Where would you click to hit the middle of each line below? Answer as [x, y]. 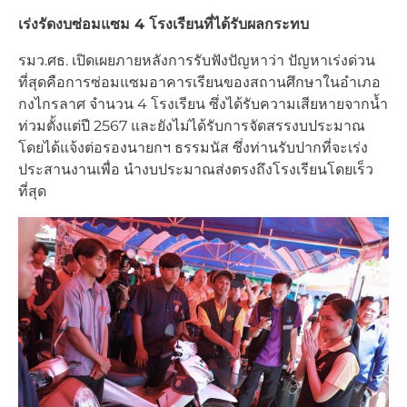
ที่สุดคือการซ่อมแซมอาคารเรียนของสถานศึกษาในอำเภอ [199, 83]
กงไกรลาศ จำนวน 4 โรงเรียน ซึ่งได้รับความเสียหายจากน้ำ [203, 104]
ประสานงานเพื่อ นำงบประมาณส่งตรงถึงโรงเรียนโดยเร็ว [196, 170]
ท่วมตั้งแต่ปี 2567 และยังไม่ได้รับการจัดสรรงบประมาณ [192, 126]
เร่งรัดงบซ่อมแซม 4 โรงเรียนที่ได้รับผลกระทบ [164, 25]
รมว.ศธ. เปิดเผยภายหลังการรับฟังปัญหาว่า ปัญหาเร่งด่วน [197, 61]
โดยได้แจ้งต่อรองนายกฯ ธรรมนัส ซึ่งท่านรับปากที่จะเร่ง [193, 148]
